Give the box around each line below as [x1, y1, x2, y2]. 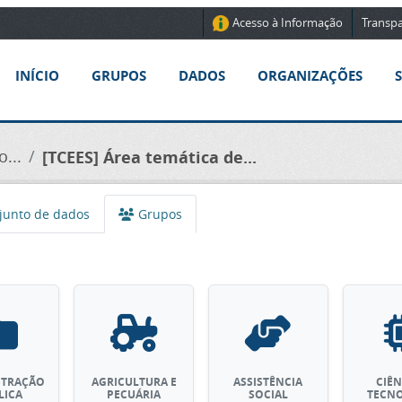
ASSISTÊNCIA [233, 374, 303, 389]
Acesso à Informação [232, 14, 343, 31]
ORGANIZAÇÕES [258, 66, 363, 85]
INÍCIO [15, 66, 60, 85]
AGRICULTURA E [91, 374, 177, 389]
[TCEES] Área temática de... [42, 146, 257, 168]
